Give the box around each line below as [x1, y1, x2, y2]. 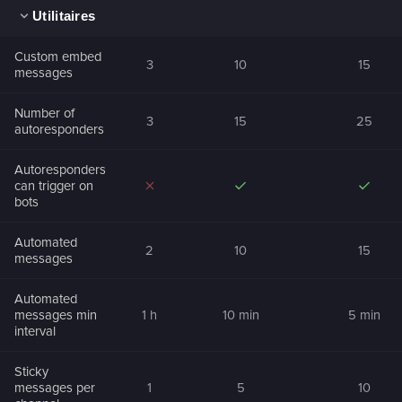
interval [14, 322, 56, 339]
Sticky [14, 363, 48, 380]
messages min [14, 306, 97, 323]
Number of [14, 104, 74, 121]
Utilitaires [32, 8, 96, 24]
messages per [14, 379, 95, 396]
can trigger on [14, 177, 93, 194]
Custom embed [14, 48, 101, 65]
